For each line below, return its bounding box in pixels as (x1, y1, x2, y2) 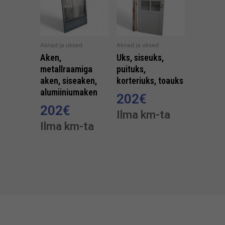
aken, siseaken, (40, 75, 97, 86)
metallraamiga (40, 64, 92, 75)
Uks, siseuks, (116, 52, 164, 63)
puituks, (116, 64, 146, 75)
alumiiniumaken (40, 87, 97, 98)
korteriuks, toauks (116, 75, 183, 86)
